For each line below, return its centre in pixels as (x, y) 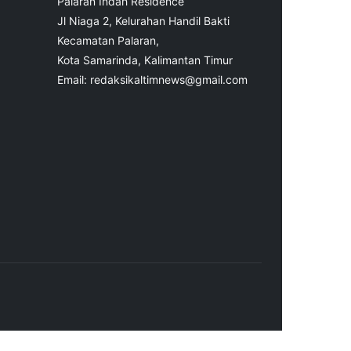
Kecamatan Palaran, (108, 41)
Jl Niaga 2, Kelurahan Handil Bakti (143, 21)
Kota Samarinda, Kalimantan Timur (145, 60)
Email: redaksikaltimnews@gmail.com (152, 80)
